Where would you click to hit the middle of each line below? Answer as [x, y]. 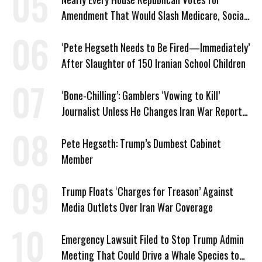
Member [77, 159]
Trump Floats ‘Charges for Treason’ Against [147, 191]
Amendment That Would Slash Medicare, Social [154, 15]
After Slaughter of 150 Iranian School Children [154, 63]
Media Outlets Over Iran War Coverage [137, 207]
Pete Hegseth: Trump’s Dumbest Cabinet [141, 143]
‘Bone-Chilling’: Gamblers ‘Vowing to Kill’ [141, 95]
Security [78, 31]
